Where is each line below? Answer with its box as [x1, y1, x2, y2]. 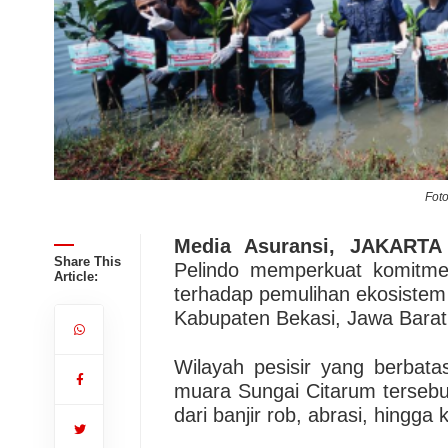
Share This [53, 254, 121, 269]
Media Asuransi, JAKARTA [173, 235, 442, 257]
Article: [53, 269, 98, 284]
